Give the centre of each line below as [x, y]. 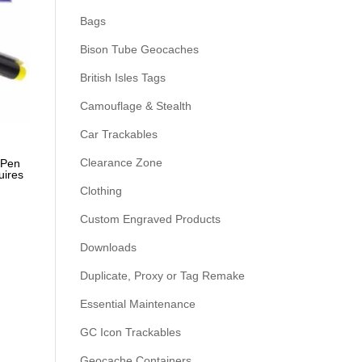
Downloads [108, 247]
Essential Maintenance [137, 304]
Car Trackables [118, 134]
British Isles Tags [122, 78]
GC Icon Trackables [130, 332]
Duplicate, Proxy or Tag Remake [162, 276]
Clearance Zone [121, 162]
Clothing [101, 191]
